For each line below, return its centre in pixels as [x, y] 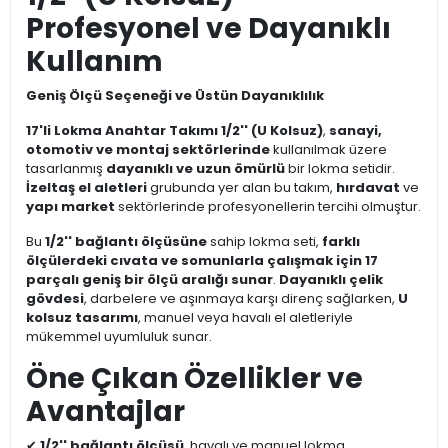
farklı [341, 242]
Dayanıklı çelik [331, 280]
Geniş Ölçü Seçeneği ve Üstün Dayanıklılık [175, 96]
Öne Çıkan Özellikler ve [194, 379]
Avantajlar [105, 412]
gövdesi [55, 299]
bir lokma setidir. [340, 169]
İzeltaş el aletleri [86, 188]
